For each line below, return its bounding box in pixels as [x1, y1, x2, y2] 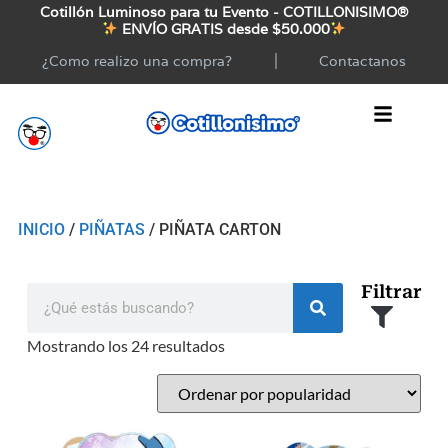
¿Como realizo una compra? [42, 51, 233, 70]
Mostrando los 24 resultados [27, 335, 226, 355]
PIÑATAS [78, 219, 145, 239]
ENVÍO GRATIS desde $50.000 [118, 19, 330, 38]
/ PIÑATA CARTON [144, 219, 281, 239]
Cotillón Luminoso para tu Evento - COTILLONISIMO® [40, 3, 408, 21]
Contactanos [318, 51, 406, 70]
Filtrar [360, 280, 422, 302]
